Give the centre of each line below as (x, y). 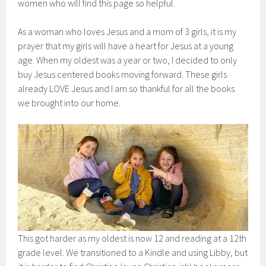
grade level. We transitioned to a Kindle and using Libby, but (133, 253)
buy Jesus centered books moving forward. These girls (123, 74)
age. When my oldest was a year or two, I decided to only (128, 60)
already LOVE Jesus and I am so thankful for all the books (126, 88)
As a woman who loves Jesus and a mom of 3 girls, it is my (127, 31)
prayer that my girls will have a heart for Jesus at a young (126, 46)
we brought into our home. (69, 103)
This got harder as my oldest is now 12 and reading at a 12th (132, 238)
